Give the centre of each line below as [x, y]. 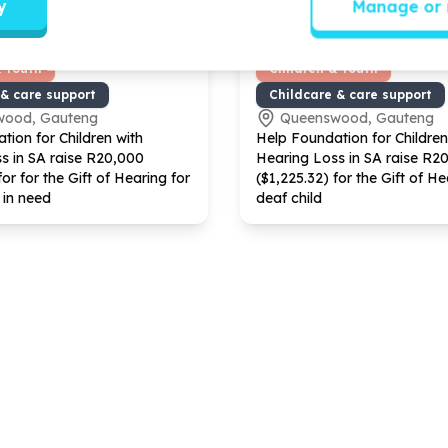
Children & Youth [323, 68]
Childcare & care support [350, 94]
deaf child [289, 197]
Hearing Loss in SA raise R [344, 157]
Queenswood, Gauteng [357, 117]
